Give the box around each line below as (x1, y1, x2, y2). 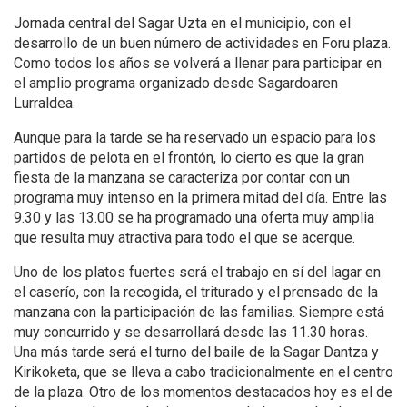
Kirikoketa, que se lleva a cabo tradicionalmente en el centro (14, 363, 393, 382)
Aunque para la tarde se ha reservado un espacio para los (14, 129, 376, 147)
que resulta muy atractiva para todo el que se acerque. (14, 229, 355, 247)
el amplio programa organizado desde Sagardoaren (14, 74, 338, 93)
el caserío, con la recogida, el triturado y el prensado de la (14, 283, 378, 302)
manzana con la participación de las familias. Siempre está (14, 303, 384, 322)
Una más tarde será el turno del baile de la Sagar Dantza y (14, 343, 379, 362)
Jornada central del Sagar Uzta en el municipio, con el (14, 15, 351, 33)
